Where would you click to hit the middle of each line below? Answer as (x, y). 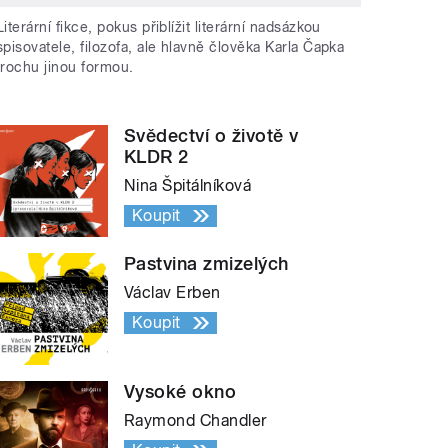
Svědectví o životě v (211, 136)
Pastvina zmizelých (206, 264)
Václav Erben (172, 293)
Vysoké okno (180, 392)
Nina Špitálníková (188, 186)
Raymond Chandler (195, 421)
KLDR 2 (156, 157)
